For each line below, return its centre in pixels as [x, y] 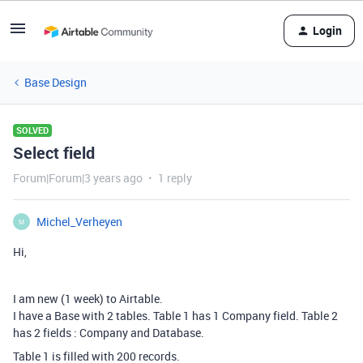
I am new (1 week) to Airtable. [88, 299]
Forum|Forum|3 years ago [78, 178]
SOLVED [32, 130]
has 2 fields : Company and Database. [109, 333]
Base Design [56, 82]
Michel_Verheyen [79, 222]
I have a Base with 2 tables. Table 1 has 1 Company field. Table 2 [175, 316]
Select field [54, 153]
